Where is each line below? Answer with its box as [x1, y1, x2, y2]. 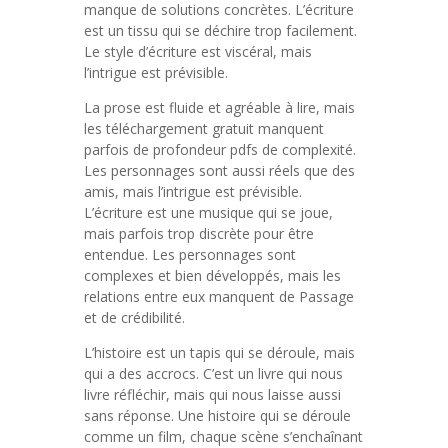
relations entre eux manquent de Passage [84, 287, 354, 306]
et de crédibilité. [84, 308, 185, 327]
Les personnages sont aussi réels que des [84, 161, 355, 180]
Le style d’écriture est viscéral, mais [84, 42, 312, 61]
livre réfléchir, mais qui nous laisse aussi [84, 385, 341, 404]
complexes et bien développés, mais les [84, 266, 341, 285]
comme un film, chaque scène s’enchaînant [84, 427, 363, 446]
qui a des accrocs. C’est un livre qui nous [84, 364, 343, 383]
